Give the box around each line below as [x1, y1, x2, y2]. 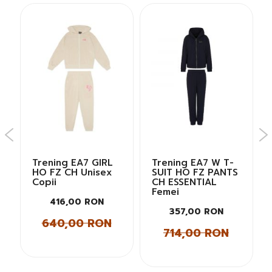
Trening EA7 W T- [151, 156, 234, 169]
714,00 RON [163, 224, 229, 242]
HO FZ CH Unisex [32, 166, 112, 179]
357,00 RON [169, 205, 223, 218]
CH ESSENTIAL [151, 175, 217, 189]
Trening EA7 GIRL [32, 156, 113, 169]
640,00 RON [41, 214, 112, 232]
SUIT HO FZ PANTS [151, 166, 238, 179]
